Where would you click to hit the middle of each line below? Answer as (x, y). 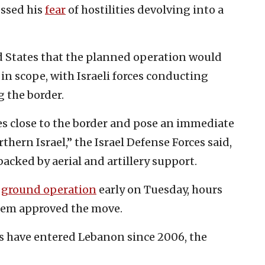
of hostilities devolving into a (145, 9)
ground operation (49, 189)
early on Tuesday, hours (159, 189)
